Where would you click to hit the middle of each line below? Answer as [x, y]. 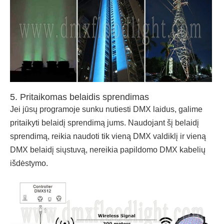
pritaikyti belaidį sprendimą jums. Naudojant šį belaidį [104, 123]
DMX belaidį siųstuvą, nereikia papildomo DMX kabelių [108, 150]
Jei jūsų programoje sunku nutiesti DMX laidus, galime [106, 109]
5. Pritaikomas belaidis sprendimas [79, 97]
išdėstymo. [29, 163]
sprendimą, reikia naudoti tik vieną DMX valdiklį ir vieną [108, 136]
